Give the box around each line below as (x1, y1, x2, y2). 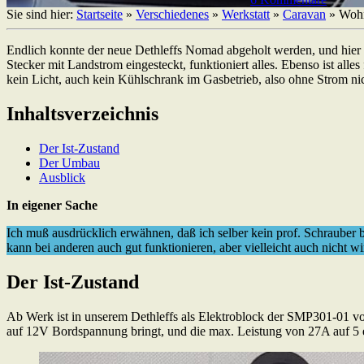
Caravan (283, 6, 326, 21)
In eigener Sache (6, 197, 97, 212)
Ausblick (39, 170, 85, 184)
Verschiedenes (136, 6, 209, 21)
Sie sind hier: (6, 6, 76, 21)
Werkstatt (222, 6, 270, 21)
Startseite (76, 6, 123, 21)
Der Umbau (39, 155, 100, 170)
